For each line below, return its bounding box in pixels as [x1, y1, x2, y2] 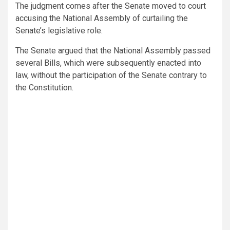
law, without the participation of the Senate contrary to [15, 70, 207, 80]
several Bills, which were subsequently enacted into [15, 57, 201, 68]
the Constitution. [15, 82, 73, 92]
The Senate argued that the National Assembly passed [15, 45, 210, 55]
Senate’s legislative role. [15, 25, 103, 35]
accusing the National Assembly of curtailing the [15, 13, 188, 23]
